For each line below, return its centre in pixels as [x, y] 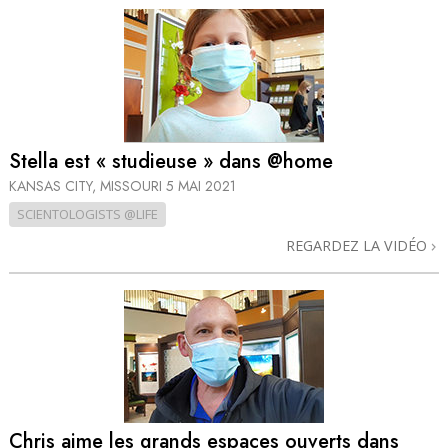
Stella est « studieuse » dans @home [171, 161]
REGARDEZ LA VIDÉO [358, 245]
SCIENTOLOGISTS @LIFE [87, 213]
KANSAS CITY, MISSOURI [87, 185]
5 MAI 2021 [201, 185]
